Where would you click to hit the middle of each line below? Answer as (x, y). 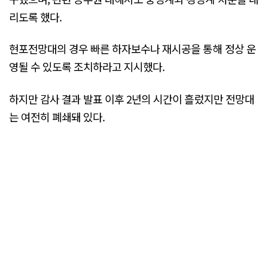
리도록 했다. (36, 17)
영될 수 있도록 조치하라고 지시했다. (87, 67)
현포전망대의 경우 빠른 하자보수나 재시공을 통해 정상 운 (133, 49)
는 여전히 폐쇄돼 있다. (57, 116)
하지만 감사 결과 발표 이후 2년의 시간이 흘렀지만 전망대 (132, 98)
